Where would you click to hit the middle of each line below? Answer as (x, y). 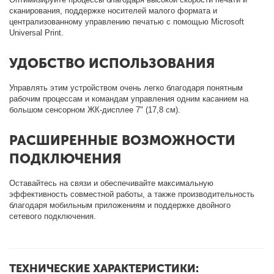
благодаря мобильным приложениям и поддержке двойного (120, 205)
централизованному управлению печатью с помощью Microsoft (127, 22)
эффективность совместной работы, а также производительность (132, 194)
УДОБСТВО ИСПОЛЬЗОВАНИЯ (112, 63)
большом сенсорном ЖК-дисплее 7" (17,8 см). (95, 110)
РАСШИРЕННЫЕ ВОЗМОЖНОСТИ (122, 140)
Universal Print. (37, 33)
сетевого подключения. (53, 216)
